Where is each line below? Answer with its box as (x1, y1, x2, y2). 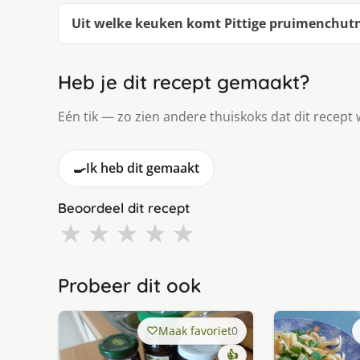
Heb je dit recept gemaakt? (58, 70, 309, 95)
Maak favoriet (157, 323, 231, 339)
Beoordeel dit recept (58, 199, 190, 217)
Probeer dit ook (58, 273, 201, 298)
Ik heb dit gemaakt (86, 159, 199, 178)
